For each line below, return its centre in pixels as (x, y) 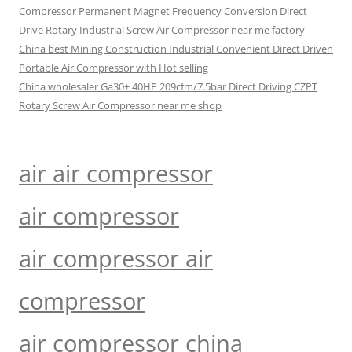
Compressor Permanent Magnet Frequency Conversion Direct (163, 11)
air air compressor (116, 174)
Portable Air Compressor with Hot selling (114, 68)
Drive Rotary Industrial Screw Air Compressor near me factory (162, 30)
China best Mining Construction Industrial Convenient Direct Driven (176, 49)
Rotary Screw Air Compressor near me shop (120, 105)
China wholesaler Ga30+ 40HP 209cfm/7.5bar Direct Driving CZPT (168, 86)
